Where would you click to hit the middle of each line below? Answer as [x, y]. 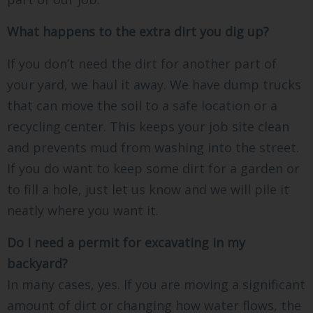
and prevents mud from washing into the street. [153, 148]
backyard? [37, 264]
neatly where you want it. [83, 211]
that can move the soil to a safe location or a [142, 106]
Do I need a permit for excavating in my [126, 243]
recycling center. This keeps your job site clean [148, 127]
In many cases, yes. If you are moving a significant [156, 285]
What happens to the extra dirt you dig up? [138, 32]
